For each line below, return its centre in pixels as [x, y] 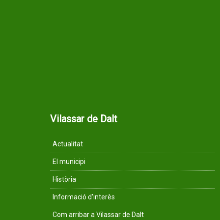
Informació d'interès [84, 197]
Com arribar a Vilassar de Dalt [98, 214]
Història [64, 179]
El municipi [69, 161]
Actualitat [68, 144]
